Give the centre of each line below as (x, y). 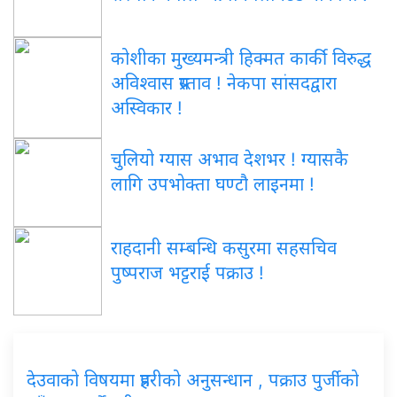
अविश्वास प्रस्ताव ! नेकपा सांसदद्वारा (224, 83)
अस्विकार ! (147, 108)
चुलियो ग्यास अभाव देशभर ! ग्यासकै (230, 159)
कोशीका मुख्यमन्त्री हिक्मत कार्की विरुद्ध (241, 58)
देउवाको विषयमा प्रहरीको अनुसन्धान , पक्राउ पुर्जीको (193, 380)
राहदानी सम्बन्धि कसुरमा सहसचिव (224, 248)
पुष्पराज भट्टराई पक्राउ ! (187, 272)
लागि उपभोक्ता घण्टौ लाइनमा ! (213, 184)
